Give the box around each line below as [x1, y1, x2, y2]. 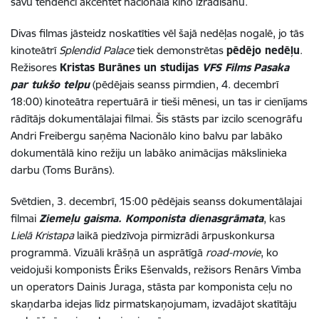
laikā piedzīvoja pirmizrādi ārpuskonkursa [77, 229, 275, 243]
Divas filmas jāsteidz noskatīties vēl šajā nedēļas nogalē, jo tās [11, 26, 304, 41]
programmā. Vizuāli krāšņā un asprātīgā [11, 246, 206, 260]
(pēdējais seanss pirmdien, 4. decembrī [90, 78, 278, 92]
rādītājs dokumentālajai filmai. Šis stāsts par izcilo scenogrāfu [11, 112, 303, 126]
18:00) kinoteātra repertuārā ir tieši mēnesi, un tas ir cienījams [11, 95, 308, 109]
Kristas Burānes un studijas [60, 61, 202, 75]
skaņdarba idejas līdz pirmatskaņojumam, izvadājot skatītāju [11, 297, 297, 311]
